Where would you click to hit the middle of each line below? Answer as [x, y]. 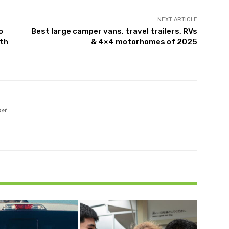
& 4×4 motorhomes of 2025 [144, 42]
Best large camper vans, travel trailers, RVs [114, 31]
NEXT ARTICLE [177, 20]
